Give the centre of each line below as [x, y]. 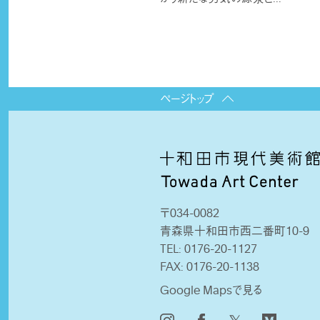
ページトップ [187, 98]
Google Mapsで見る [211, 290]
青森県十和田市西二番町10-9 [235, 231]
